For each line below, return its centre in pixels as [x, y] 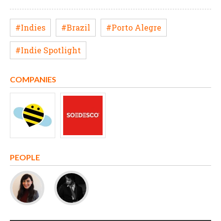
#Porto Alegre [134, 28]
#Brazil [76, 28]
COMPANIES [33, 79]
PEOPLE [25, 157]
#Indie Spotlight [48, 50]
